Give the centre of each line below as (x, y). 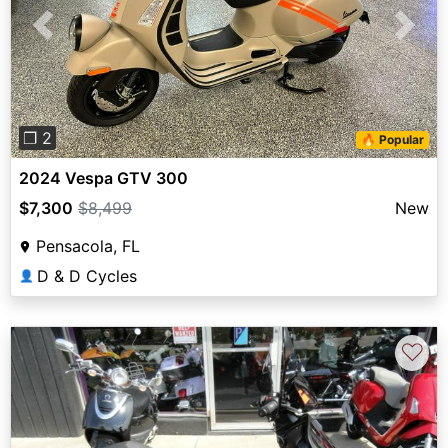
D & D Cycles (87, 275)
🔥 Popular (393, 139)
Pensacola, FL (88, 245)
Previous (75, 36)
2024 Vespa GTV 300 (103, 177)
